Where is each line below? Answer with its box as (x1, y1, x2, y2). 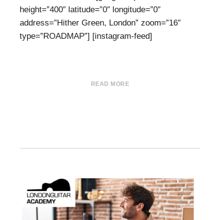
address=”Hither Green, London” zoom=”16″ (20, 18, 181, 27)
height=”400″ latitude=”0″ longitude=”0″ (20, 5, 161, 14)
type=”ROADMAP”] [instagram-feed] (20, 31, 157, 41)
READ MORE (90, 81, 130, 87)
